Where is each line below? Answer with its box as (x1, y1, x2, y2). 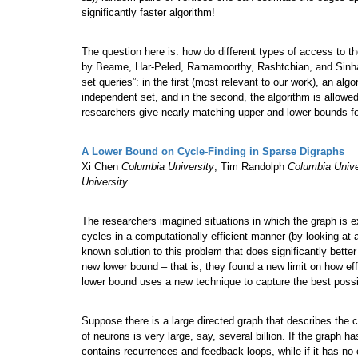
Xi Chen (82, 161, 121, 173)
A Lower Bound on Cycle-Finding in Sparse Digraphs (82, 145, 344, 158)
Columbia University (121, 161, 214, 173)
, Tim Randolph (214, 161, 288, 173)
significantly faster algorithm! (82, 6, 215, 19)
